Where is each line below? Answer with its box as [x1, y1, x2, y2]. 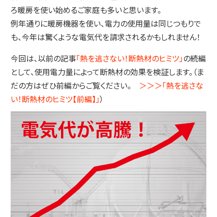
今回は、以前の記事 [11, 54, 77, 64]
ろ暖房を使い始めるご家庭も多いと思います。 [11, 6, 162, 15]
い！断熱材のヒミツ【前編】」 [11, 95, 100, 105]
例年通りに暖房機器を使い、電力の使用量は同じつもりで [11, 19, 201, 29]
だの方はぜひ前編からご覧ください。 [11, 81, 139, 91]
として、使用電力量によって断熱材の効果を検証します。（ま [11, 68, 204, 77]
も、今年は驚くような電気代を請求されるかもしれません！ [11, 33, 201, 43]
